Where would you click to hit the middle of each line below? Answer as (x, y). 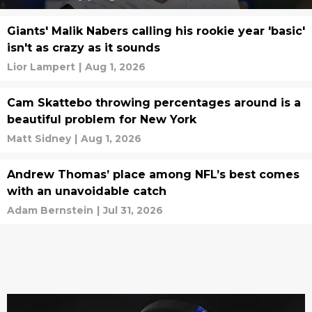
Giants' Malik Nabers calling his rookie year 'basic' (156, 31)
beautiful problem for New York (102, 119)
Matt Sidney (39, 139)
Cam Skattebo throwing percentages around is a (154, 103)
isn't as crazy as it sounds (84, 48)
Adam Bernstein (50, 210)
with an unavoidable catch (87, 191)
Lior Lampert (41, 67)
